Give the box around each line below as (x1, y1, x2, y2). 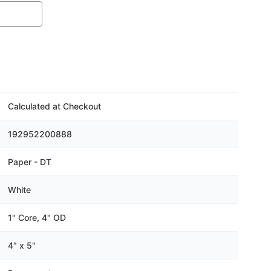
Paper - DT (7, 156, 51, 167)
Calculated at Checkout (7, 100, 101, 111)
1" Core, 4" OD (7, 212, 66, 223)
